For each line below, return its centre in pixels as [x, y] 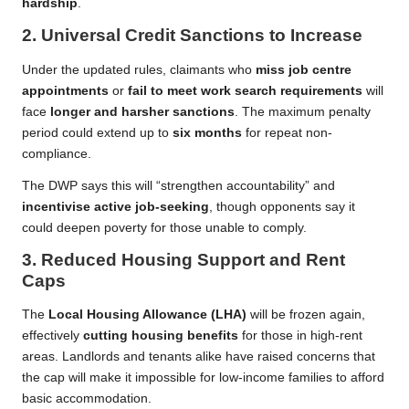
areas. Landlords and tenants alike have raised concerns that [199, 357]
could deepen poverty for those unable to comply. [164, 227]
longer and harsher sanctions [142, 111]
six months [207, 132]
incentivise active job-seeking [115, 206]
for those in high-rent [300, 336]
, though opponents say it [282, 206]
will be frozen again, [306, 315]
